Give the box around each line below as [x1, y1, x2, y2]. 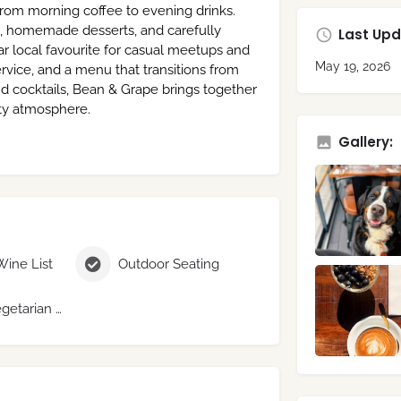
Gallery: [337, 132, 393, 151]
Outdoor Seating [117, 255, 219, 272]
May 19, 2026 [314, 59, 390, 73]
